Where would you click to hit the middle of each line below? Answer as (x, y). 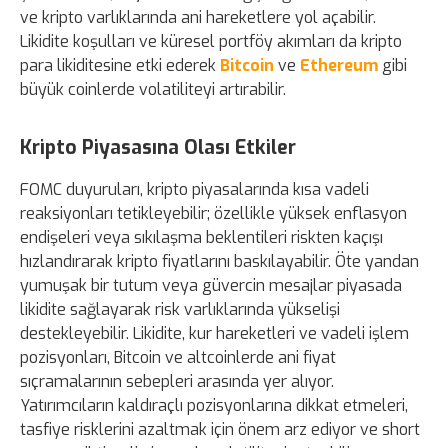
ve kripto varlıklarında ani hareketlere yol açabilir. (198, 17)
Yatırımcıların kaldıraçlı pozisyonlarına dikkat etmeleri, (214, 405)
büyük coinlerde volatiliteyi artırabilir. (153, 89)
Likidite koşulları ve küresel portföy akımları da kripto (211, 41)
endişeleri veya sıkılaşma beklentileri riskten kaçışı (201, 237)
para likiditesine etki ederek (120, 65)
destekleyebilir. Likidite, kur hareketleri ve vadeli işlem (214, 333)
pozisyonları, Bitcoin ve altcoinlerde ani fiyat (178, 357)
